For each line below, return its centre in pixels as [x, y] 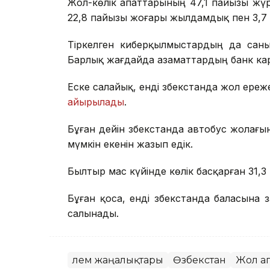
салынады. [93, 214]
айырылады [96, 102]
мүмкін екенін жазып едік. [130, 144]
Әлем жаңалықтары [118, 260]
